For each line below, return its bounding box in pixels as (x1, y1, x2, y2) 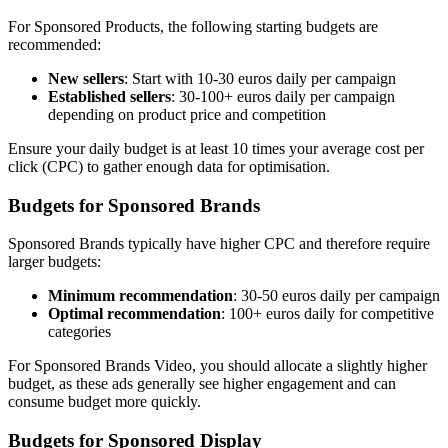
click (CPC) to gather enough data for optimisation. (8, 157, 330, 175)
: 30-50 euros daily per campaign (233, 287, 440, 305)
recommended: (8, 35, 101, 53)
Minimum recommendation (48, 287, 233, 305)
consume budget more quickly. (8, 393, 201, 411)
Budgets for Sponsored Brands (8, 194, 260, 216)
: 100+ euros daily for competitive (221, 305, 434, 323)
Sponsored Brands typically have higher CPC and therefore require (8, 235, 430, 253)
